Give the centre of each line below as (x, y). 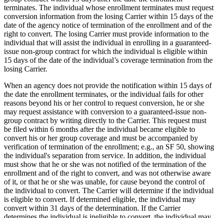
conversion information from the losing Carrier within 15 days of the (109, 16)
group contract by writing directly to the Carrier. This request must (105, 120)
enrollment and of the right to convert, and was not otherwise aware (107, 173)
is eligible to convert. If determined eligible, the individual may (100, 199)
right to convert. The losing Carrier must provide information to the (106, 34)
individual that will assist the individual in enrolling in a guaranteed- (108, 42)
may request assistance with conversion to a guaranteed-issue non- (105, 111)
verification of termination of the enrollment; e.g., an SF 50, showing (109, 146)
